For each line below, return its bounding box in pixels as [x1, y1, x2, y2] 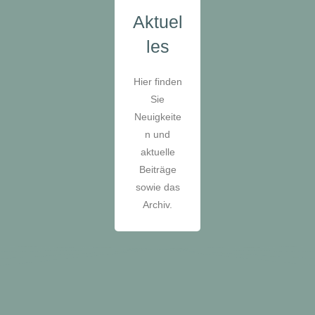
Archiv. [143, 198, 172, 210]
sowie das [135, 181, 180, 193]
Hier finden [133, 75, 182, 87]
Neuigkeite [134, 110, 181, 122]
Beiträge [139, 163, 176, 175]
